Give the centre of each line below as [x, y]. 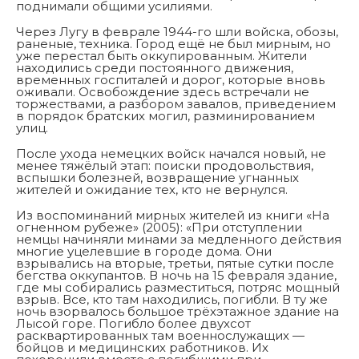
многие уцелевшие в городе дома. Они [144, 252]
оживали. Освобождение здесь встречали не [163, 92]
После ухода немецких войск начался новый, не [171, 154]
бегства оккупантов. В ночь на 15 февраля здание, [176, 276]
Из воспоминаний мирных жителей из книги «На [173, 216]
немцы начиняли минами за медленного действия [179, 240]
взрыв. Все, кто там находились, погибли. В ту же [172, 300]
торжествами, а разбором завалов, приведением [176, 104]
